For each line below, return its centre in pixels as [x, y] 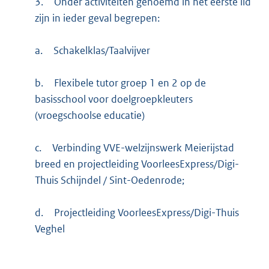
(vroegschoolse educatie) [89, 116]
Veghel [50, 229]
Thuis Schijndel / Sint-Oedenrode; [109, 180]
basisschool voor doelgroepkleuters [113, 99]
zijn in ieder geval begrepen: [97, 18]
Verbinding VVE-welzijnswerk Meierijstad [143, 148]
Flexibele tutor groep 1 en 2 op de [130, 83]
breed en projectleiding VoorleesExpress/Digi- [137, 164]
